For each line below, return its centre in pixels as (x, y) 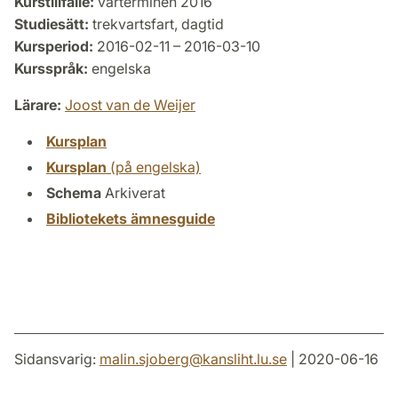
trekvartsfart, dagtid (156, 24)
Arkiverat (135, 192)
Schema (74, 192)
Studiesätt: (52, 24)
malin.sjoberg (144, 358)
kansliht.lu (235, 358)
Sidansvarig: (57, 358)
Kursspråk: (51, 68)
